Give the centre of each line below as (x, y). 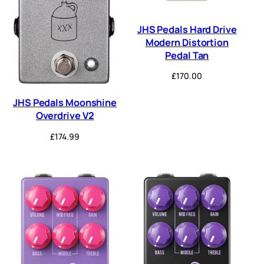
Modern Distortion (187, 42)
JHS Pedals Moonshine (65, 103)
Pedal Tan (187, 55)
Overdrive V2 (65, 116)
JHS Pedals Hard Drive (187, 29)
